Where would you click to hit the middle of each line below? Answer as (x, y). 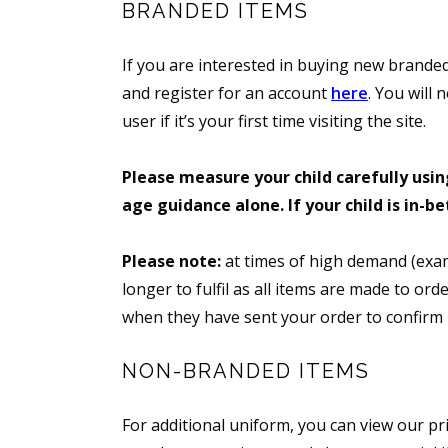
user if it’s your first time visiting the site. (274, 121)
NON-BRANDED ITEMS (246, 371)
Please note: (171, 261)
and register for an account (226, 93)
